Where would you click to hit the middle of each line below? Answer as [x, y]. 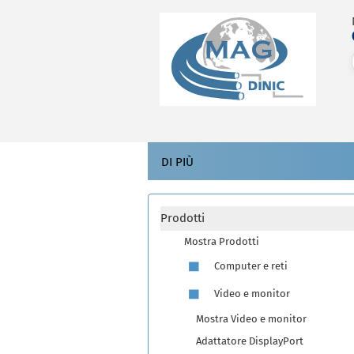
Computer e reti [250, 265]
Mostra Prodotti [222, 241]
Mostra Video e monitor [251, 319]
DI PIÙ [177, 162]
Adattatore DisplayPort [250, 341]
